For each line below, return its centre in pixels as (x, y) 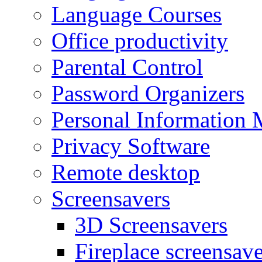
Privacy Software (131, 146)
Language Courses (137, 14)
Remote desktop (126, 172)
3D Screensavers (151, 225)
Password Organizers (148, 93)
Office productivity (140, 40)
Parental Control (127, 67)
